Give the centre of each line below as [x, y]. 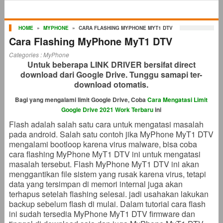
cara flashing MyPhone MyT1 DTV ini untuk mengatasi [105, 154]
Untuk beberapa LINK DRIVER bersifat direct [111, 64]
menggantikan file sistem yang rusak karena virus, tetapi [107, 174]
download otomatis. [111, 84]
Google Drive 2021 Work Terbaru [108, 110]
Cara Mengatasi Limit [178, 100]
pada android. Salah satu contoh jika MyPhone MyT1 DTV [111, 134]
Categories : [26, 55]
